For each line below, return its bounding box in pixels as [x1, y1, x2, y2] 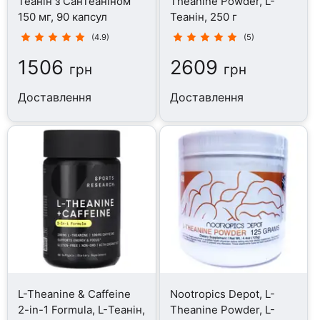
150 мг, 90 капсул [18, 9, 108, 24]
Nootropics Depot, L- [169, 286, 275, 301]
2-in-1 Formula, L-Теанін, [18, 302, 146, 316]
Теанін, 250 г [169, 9, 237, 24]
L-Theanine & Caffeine [18, 286, 131, 301]
